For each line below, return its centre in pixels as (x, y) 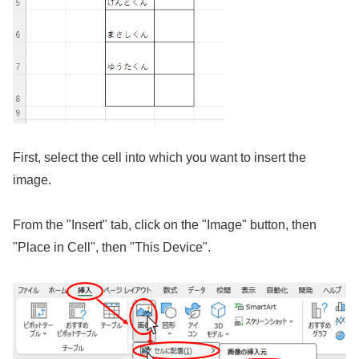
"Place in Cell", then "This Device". (112, 248)
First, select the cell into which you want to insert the (159, 157)
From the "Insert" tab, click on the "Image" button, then (165, 225)
